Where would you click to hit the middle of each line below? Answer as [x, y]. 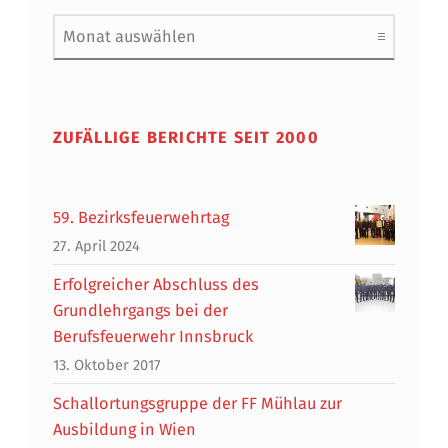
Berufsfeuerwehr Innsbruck [152, 336]
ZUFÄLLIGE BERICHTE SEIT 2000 [185, 138]
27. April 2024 [96, 246]
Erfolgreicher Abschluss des [155, 284]
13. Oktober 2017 [106, 365]
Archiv [74, 13]
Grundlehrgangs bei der [140, 310]
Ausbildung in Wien [124, 429]
